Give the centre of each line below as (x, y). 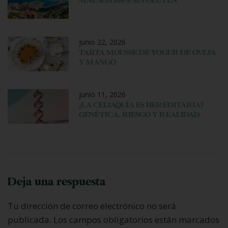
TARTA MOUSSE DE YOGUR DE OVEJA (147, 52)
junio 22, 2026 (102, 42)
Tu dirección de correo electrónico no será (92, 206)
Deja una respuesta (57, 182)
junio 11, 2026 (102, 94)
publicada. (30, 219)
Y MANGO (97, 62)
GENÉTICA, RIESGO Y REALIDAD (139, 115)
